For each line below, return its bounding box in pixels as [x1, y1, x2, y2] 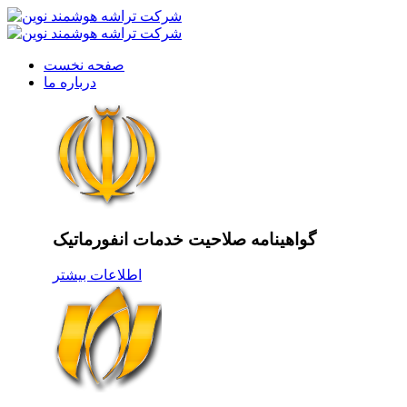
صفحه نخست [44, 57, 124, 73]
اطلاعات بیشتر [53, 267, 142, 283]
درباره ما [44, 74, 96, 90]
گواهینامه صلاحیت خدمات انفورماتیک [53, 229, 316, 249]
